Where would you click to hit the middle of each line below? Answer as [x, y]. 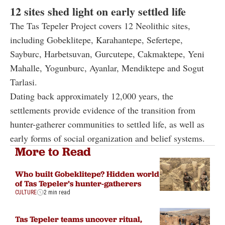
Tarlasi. [24, 82]
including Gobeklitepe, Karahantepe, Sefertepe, [96, 39]
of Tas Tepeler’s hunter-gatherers [78, 183]
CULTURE [26, 192]
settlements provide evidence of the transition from [103, 110]
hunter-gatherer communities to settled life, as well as [107, 124]
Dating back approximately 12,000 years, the [92, 96]
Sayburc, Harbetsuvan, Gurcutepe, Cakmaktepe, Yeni [107, 53]
